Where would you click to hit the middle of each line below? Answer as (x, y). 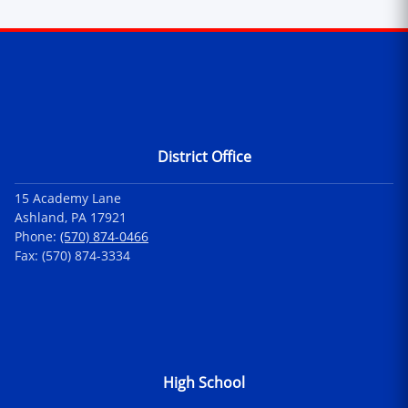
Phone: (37, 236)
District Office (204, 156)
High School (204, 382)
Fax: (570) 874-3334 (72, 255)
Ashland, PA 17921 (71, 217)
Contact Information (120, 64)
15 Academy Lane (68, 198)
